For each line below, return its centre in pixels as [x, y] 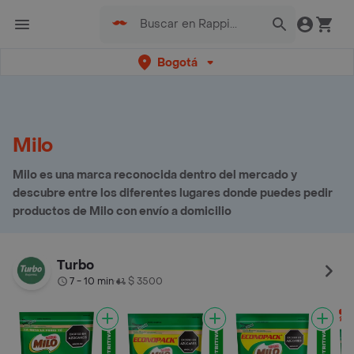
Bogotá [177, 62]
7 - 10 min [92, 281]
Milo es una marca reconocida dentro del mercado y [155, 175]
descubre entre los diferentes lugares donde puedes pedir [173, 193]
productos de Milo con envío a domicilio [122, 211]
